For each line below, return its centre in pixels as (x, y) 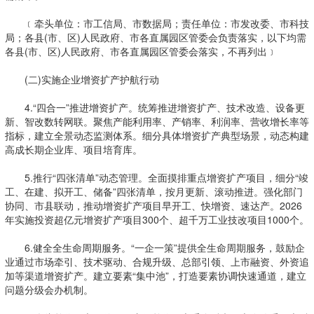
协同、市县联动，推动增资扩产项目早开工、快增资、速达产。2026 (153, 205)
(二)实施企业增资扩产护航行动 (82, 79)
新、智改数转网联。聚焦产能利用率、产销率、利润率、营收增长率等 (157, 121)
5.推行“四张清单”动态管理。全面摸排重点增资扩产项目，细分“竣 (156, 177)
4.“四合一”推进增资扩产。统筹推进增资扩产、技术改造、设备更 (155, 107)
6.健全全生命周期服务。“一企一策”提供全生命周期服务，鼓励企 (155, 247)
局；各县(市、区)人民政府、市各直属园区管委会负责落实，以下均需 (155, 37)
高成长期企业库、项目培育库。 (73, 149)
